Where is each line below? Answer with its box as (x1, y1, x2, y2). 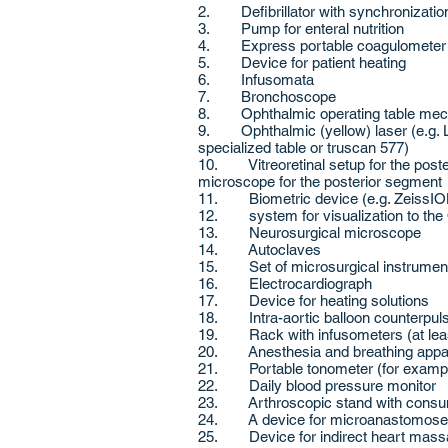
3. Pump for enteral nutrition (198, 20, 408, 37)
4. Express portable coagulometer (198, 37, 446, 54)
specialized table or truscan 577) (198, 139, 409, 156)
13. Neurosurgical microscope (198, 224, 421, 241)
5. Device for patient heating (198, 54, 410, 71)
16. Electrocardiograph (198, 275, 376, 292)
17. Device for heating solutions (198, 292, 429, 309)
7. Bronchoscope (198, 88, 336, 105)
